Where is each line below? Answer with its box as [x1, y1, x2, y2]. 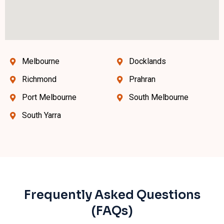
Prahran [128, 74, 155, 84]
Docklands [128, 56, 166, 66]
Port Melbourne [21, 92, 76, 102]
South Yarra [21, 110, 61, 120]
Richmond [21, 74, 56, 84]
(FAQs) [91, 203, 133, 219]
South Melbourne [128, 92, 188, 102]
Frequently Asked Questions [23, 187, 200, 203]
